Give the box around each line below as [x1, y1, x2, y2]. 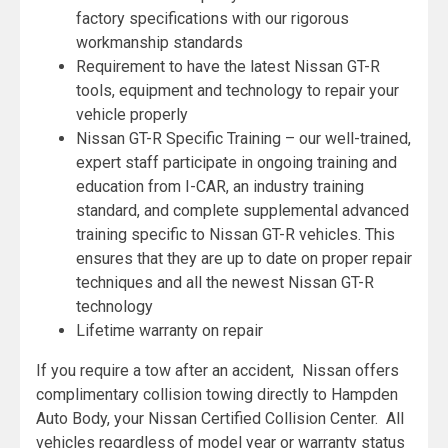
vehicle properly [76, 104, 188, 124]
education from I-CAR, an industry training [76, 176, 364, 196]
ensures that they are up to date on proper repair [76, 248, 412, 268]
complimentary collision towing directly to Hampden [36, 384, 398, 404]
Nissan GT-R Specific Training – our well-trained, [76, 128, 411, 148]
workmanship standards [76, 32, 247, 52]
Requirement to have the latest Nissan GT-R [76, 56, 380, 76]
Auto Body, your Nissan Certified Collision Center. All [36, 408, 404, 428]
